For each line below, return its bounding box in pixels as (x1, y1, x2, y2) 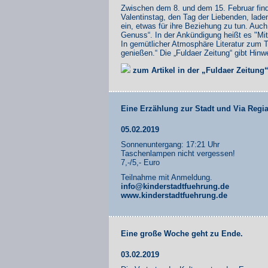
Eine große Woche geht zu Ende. (121, 229, 243, 238)
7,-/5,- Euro (121, 157, 160, 167)
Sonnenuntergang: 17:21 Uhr (121, 139, 220, 149)
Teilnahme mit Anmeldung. (121, 172, 212, 182)
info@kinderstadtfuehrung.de (121, 181, 229, 191)
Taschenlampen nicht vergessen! (121, 148, 235, 158)
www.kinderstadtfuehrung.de (121, 190, 227, 200)
